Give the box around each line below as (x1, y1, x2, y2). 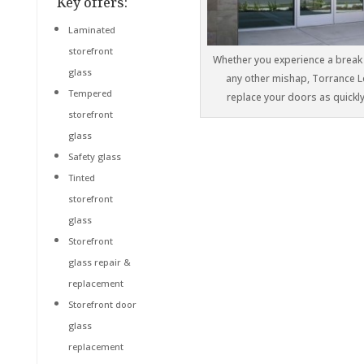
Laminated (67, 24, 115, 36)
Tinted (67, 171, 95, 184)
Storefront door (67, 298, 136, 310)
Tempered (67, 87, 112, 99)
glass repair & (67, 256, 131, 268)
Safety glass (67, 150, 121, 162)
